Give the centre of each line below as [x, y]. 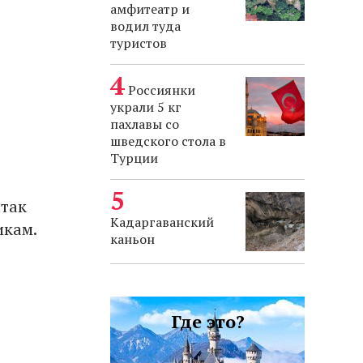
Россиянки [162, 90]
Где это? [207, 321]
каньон [132, 239]
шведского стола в [168, 141]
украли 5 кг [146, 107]
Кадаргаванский [162, 222]
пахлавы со [145, 124]
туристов [139, 43]
